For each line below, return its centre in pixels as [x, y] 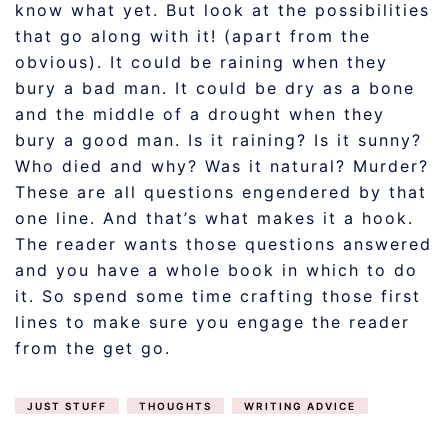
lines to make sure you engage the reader [212, 322]
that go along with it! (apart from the [193, 36]
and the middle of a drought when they [200, 114]
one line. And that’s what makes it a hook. [214, 218]
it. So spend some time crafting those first [218, 296]
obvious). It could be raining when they [201, 62]
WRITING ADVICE [300, 406]
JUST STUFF [67, 406]
